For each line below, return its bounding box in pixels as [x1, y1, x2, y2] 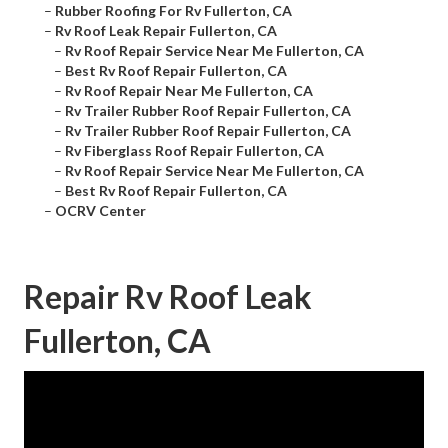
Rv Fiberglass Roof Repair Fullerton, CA [65, 142, 324, 160]
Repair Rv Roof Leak [24, 277, 312, 317]
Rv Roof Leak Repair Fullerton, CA [55, 22, 277, 40]
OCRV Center [55, 202, 146, 220]
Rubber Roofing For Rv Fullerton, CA [55, 2, 292, 20]
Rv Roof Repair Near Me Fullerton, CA [65, 82, 313, 100]
